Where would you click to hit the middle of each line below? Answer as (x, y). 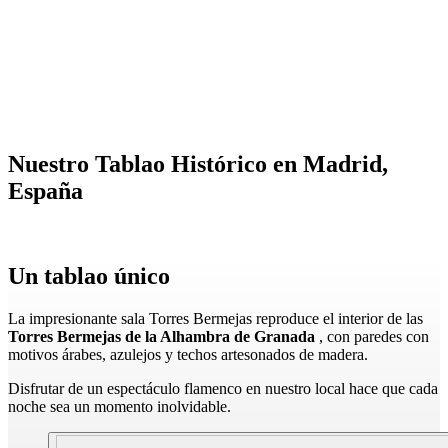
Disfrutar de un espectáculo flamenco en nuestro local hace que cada (223, 388)
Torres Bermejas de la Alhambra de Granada (161, 336)
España (45, 190)
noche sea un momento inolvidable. (119, 406)
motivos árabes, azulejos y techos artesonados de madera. (188, 354)
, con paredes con (372, 336)
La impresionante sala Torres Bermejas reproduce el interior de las (215, 318)
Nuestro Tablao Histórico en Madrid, (198, 163)
